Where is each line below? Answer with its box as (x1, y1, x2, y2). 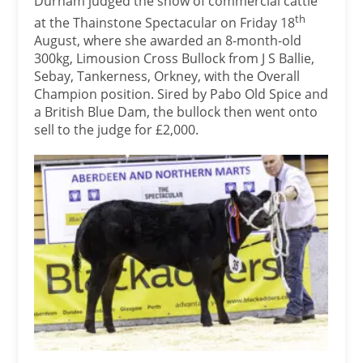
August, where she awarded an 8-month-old (34, 32, 302, 49)
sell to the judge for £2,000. (34, 121, 199, 139)
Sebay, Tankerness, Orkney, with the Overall (34, 67, 301, 85)
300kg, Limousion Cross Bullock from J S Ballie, (34, 49, 315, 67)
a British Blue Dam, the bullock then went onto (34, 103, 318, 121)
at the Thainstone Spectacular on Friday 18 (34, 14, 296, 32)
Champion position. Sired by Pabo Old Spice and (34, 85, 329, 103)
